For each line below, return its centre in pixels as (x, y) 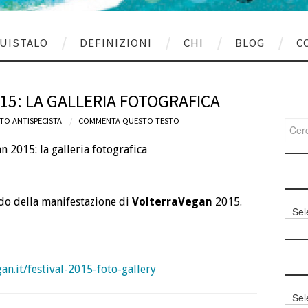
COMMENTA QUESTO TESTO (129, 120)
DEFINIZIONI (116, 42)
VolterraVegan (172, 202)
